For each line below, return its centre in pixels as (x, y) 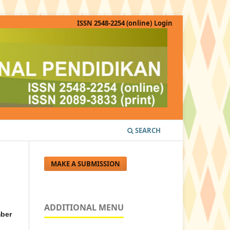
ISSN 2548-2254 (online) (114, 23)
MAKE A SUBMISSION (86, 164)
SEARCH (147, 131)
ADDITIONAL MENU (84, 208)
